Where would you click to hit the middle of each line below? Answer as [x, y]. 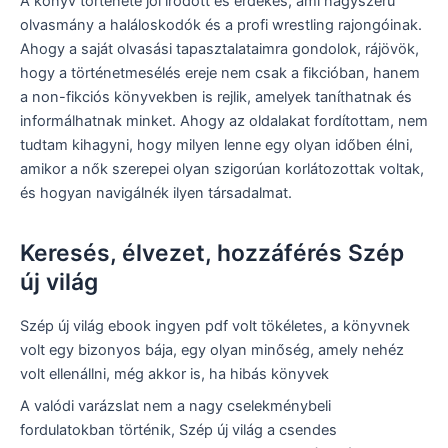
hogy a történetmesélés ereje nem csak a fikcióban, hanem [220, 73]
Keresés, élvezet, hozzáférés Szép [212, 253]
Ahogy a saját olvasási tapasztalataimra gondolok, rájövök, [219, 49]
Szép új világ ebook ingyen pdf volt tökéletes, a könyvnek [215, 326]
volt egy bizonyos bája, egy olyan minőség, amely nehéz [212, 350]
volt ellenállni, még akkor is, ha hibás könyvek [174, 374]
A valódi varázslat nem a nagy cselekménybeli [175, 405]
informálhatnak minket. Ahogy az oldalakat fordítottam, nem [224, 121]
